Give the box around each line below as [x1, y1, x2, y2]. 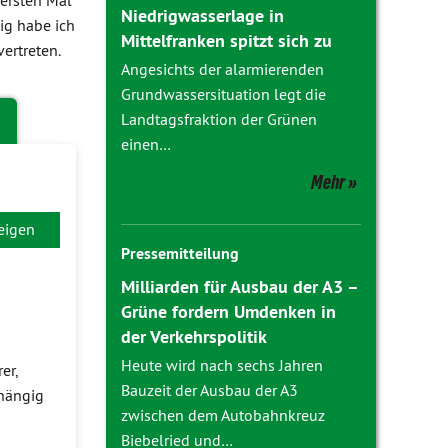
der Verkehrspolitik [121, 325, 267, 348]
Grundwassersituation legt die [121, 84, 326, 104]
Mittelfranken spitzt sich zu [121, 29, 332, 52]
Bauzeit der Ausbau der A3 [121, 380, 298, 400]
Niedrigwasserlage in [121, 4, 284, 27]
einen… [121, 134, 171, 154]
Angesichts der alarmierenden [121, 59, 324, 79]
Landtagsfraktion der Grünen [121, 109, 317, 129]
